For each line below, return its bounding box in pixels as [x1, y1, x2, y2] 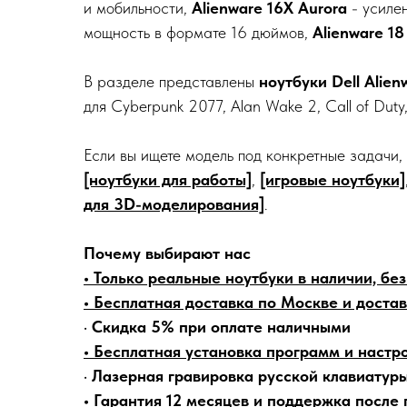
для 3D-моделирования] [84, 194, 264, 213]
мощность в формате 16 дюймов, [84, 23, 313, 42]
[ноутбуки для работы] [84, 170, 252, 189]
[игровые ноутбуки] [260, 170, 405, 189]
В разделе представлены [84, 72, 259, 91]
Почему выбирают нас [84, 243, 251, 263]
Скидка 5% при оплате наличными [92, 317, 351, 336]
